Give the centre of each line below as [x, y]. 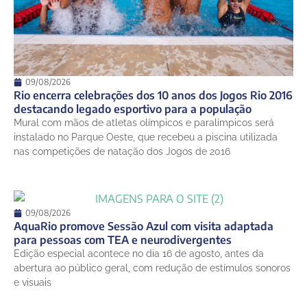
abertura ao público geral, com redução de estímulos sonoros [152, 268]
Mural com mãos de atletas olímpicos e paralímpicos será [144, 123]
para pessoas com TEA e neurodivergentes [123, 240]
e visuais [33, 283]
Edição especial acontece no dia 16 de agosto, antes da [139, 254]
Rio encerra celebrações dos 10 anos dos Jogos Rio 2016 [153, 96]
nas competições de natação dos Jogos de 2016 [122, 152]
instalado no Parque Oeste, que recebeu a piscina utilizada [146, 137]
